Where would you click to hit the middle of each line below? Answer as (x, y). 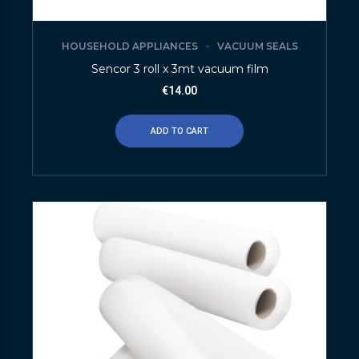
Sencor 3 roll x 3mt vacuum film (179, 69)
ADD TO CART (179, 131)
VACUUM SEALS (257, 46)
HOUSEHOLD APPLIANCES (129, 46)
